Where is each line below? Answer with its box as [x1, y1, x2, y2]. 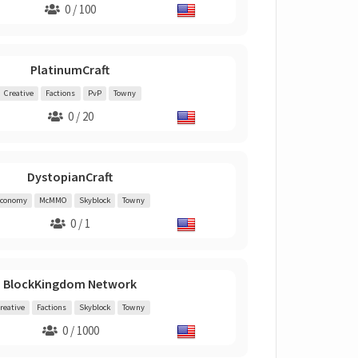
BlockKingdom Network [3, 276, 137, 292]
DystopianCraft [27, 169, 113, 185]
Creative [3, 88, 34, 98]
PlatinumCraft [30, 62, 109, 78]
